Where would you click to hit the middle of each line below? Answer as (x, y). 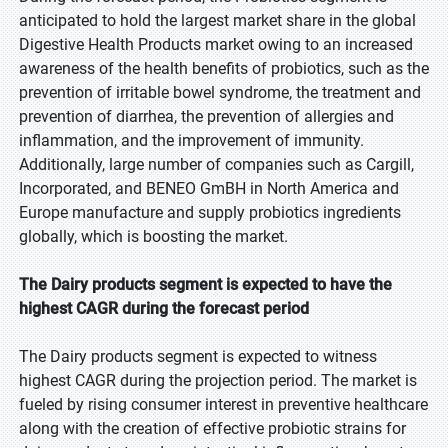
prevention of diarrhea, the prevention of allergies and (206, 116)
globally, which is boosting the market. (153, 236)
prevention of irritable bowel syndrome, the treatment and (220, 92)
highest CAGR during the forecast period (164, 308)
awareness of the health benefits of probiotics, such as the (224, 68)
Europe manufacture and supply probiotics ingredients (210, 212)
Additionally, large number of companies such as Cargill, (216, 164)
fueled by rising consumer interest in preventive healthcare (223, 404)
